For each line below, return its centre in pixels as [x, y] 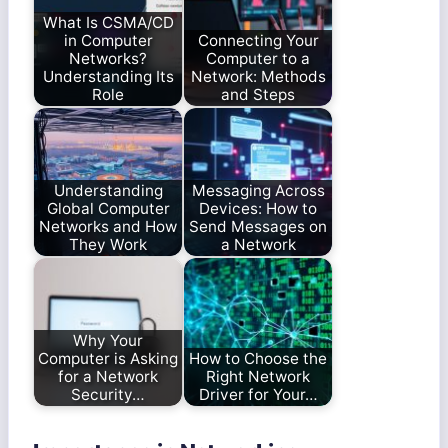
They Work [108, 244]
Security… [108, 394]
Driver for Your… [258, 394]
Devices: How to [258, 208]
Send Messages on [258, 226]
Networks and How [108, 226]
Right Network [258, 376]
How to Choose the [258, 358]
